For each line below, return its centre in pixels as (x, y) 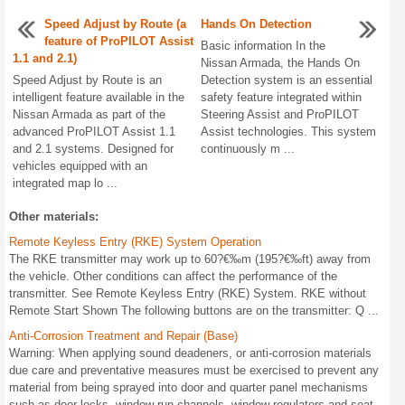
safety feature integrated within (282, 97)
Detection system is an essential (287, 80)
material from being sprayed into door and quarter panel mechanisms (188, 387)
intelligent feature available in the (99, 97)
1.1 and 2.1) (45, 58)
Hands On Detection (257, 24)
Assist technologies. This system (289, 132)
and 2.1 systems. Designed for (93, 149)
